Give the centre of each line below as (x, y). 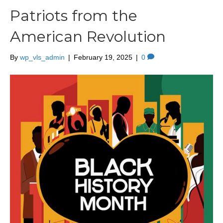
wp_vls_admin (42, 57)
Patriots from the (74, 16)
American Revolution (88, 37)
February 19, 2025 (103, 57)
